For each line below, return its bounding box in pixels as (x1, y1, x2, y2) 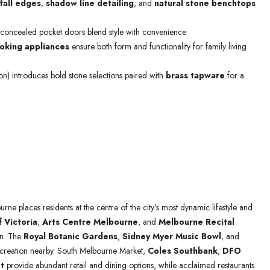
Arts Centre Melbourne (42, 215, 138, 228)
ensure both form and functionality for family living (69, 40, 246, 52)
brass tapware (166, 69, 225, 81)
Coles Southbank (148, 244, 218, 257)
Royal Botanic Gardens (24, 230, 118, 242)
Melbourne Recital (159, 215, 234, 228)
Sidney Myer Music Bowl (122, 230, 221, 242)
